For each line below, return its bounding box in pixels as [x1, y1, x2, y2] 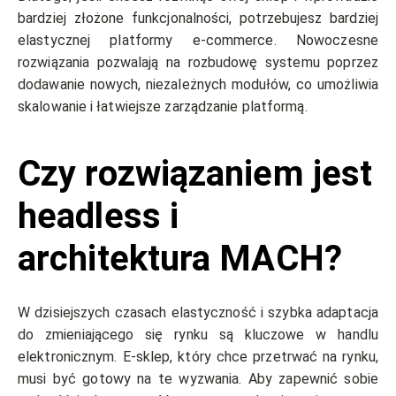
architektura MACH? [18, 238, 342, 280]
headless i [18, 195, 179, 238]
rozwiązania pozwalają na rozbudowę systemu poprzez [18, 54, 378, 72]
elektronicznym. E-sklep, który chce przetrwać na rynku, [18, 348, 378, 366]
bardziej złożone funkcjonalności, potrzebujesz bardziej [18, 10, 378, 27]
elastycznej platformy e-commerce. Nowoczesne [18, 32, 378, 49]
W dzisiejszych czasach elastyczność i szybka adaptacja [18, 304, 378, 322]
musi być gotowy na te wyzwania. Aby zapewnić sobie [18, 370, 378, 388]
